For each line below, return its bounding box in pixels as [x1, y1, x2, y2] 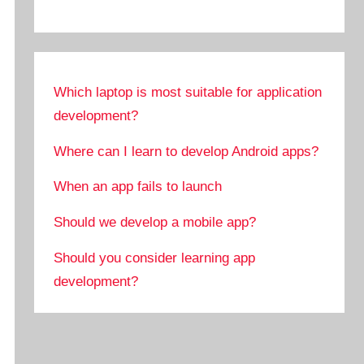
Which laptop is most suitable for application [54, 84, 323, 100]
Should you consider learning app [54, 250, 256, 266]
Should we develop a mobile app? [54, 214, 257, 231]
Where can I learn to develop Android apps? [54, 143, 319, 159]
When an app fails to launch [54, 179, 223, 195]
